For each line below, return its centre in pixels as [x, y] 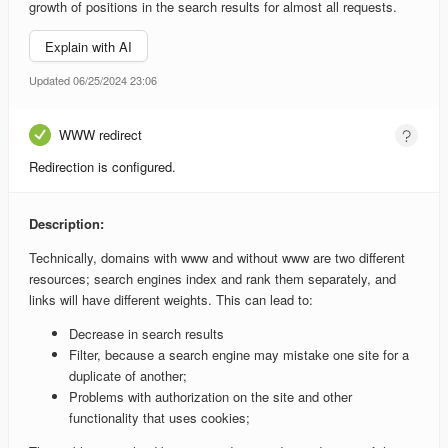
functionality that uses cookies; [159, 418]
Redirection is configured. [102, 167]
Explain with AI [88, 46]
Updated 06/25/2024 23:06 [93, 80]
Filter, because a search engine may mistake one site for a [239, 355]
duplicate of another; [128, 376]
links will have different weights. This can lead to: [171, 300]
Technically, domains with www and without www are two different [217, 258]
